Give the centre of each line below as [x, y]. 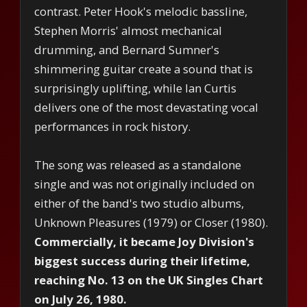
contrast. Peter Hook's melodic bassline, [141, 11]
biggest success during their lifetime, [143, 260]
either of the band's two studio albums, [139, 203]
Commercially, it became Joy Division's [145, 241]
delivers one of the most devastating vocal [147, 107]
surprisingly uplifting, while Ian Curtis [136, 88]
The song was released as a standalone [138, 164]
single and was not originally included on [145, 184]
